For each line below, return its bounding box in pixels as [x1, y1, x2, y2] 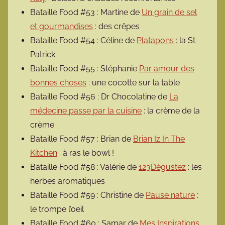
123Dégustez [139, 162, 186, 172]
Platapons [137, 36, 174, 46]
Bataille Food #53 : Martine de [30, 8, 142, 18]
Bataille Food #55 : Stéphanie [30, 64, 139, 74]
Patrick [30, 50, 55, 60]
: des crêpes [93, 22, 140, 32]
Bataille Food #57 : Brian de [30, 134, 133, 144]
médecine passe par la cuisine [30, 106, 142, 116]
